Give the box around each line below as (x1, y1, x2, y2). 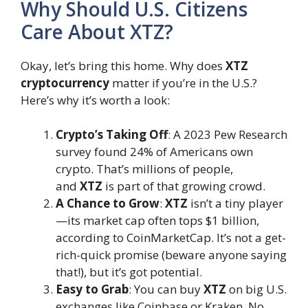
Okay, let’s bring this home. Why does (21, 57, 225, 74)
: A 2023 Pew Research (168, 126, 287, 143)
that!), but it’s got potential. (56, 264, 202, 280)
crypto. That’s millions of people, (56, 161, 233, 177)
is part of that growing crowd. (102, 178, 265, 195)
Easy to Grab (56, 281, 129, 298)
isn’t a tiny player (188, 195, 283, 212)
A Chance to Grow (56, 195, 159, 212)
